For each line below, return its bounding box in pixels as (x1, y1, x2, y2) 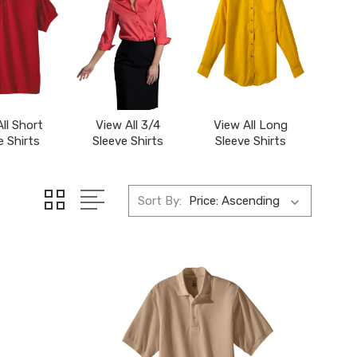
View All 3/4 (95, 118, 160, 132)
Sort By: (138, 194, 182, 208)
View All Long (213, 118, 288, 132)
